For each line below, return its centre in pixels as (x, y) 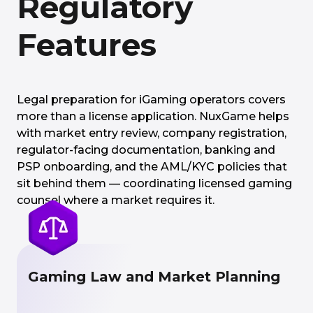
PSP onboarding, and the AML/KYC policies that (152, 167)
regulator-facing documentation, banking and (146, 150)
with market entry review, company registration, (152, 133)
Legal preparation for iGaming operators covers (151, 100)
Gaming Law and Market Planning (154, 277)
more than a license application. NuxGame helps (153, 116)
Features (87, 45)
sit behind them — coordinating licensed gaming (154, 183)
